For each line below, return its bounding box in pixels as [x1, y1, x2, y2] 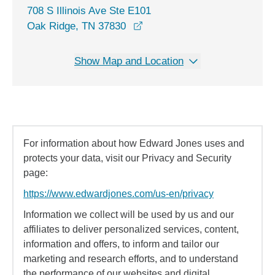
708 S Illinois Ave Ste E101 [27, 5, 151, 17]
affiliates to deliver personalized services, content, [23, 224, 239, 234]
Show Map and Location [74, 55, 184, 67]
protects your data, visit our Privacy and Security [23, 153, 231, 163]
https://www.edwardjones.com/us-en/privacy [23, 188, 214, 199]
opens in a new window [142, 20, 248, 31]
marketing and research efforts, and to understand [23, 254, 238, 264]
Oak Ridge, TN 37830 [27, 20, 126, 32]
